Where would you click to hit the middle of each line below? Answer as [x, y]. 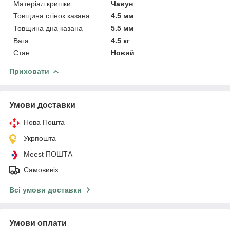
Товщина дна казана [48, 28]
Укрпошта [40, 138]
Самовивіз [41, 170]
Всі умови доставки [45, 190]
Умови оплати [38, 223]
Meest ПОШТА [48, 154]
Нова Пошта [44, 122]
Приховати [29, 71]
